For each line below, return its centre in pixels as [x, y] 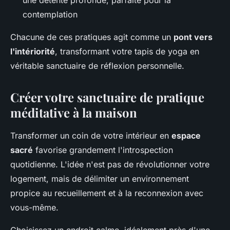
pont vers [193, 37]
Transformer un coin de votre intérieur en [91, 135]
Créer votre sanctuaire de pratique [107, 97]
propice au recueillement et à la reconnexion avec [107, 193]
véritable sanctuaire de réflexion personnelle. [97, 65]
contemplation [50, 14]
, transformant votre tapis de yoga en [127, 51]
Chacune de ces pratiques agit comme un [92, 37]
